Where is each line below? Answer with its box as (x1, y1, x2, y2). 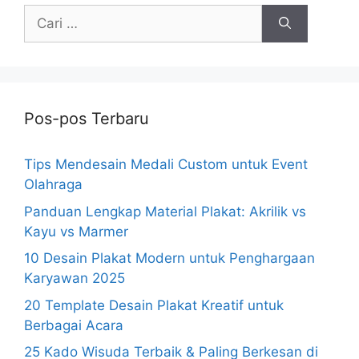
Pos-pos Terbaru (24, 109, 149, 128)
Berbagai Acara (24, 317, 123, 333)
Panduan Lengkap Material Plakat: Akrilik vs (24, 203, 306, 220)
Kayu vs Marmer (24, 223, 128, 240)
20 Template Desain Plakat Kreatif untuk (24, 296, 284, 313)
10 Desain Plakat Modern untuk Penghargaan (24, 250, 315, 266)
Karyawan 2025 (24, 270, 125, 286)
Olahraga (24, 176, 83, 192)
